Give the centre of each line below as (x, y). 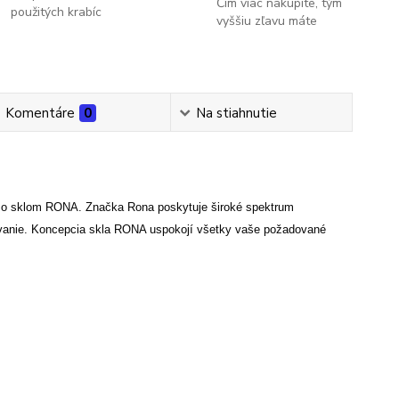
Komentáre (40, 113)
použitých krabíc (57, 12)
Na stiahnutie (237, 113)
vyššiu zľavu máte (266, 21)
